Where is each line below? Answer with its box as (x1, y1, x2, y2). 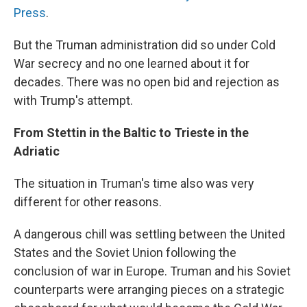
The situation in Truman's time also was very (14, 176, 254, 191)
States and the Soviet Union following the (14, 245, 236, 260)
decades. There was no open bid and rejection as (14, 75, 280, 89)
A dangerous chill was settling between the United (14, 227, 285, 241)
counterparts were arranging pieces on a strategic (14, 282, 284, 297)
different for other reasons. (14, 195, 162, 209)
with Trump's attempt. (14, 93, 133, 108)
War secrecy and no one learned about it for (14, 56, 249, 71)
